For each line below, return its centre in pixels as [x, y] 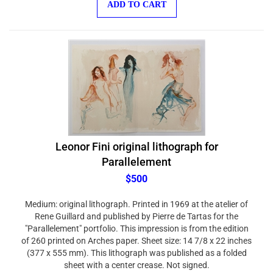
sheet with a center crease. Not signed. [136, 259]
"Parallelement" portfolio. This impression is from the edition [136, 222]
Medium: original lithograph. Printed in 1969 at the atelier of [136, 198]
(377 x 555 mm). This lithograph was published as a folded [136, 247]
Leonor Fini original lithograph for [136, 140]
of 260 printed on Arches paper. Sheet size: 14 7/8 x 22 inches [136, 235]
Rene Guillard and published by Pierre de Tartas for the [136, 210]
